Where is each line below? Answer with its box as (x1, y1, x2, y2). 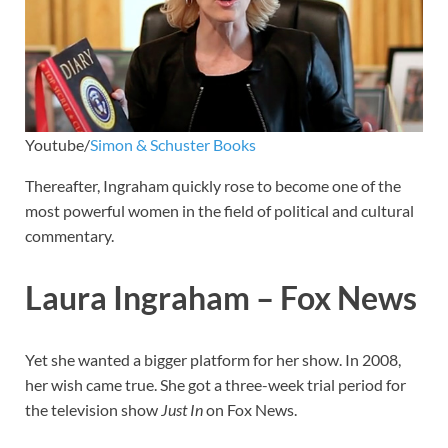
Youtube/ (25, 135, 90, 155)
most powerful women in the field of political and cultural (25, 201, 414, 221)
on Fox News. (203, 400, 297, 420)
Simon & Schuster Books (90, 135, 256, 155)
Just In (161, 400, 203, 420)
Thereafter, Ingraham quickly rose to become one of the (25, 176, 401, 196)
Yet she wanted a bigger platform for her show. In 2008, (25, 350, 401, 370)
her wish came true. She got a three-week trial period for (25, 375, 406, 395)
